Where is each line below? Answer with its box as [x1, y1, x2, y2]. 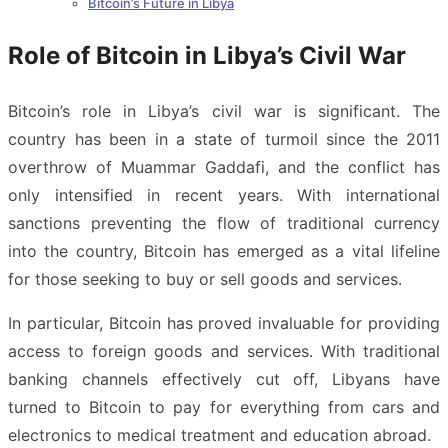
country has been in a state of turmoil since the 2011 [8, 129, 440, 149]
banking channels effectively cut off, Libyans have [8, 369, 440, 389]
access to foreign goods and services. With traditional [8, 341, 440, 361]
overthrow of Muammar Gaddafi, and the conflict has [8, 157, 440, 177]
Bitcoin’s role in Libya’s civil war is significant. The [8, 101, 440, 121]
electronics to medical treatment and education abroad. [8, 425, 431, 445]
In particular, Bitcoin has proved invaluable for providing [8, 313, 440, 333]
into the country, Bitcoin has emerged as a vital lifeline [8, 241, 440, 261]
